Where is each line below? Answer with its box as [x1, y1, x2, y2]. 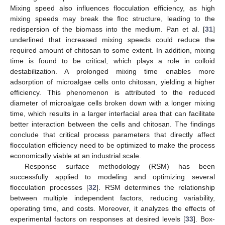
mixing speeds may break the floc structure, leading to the [10, 15, 215, 23]
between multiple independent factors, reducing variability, [10, 194, 215, 202]
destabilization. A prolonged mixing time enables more [10, 67, 215, 76]
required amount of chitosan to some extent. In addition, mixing [10, 46, 215, 55]
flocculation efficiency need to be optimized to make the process [10, 141, 215, 150]
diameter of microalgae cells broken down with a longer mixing [10, 99, 215, 107]
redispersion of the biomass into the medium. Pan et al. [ [10, 25, 205, 34]
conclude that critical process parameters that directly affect [10, 131, 215, 139]
